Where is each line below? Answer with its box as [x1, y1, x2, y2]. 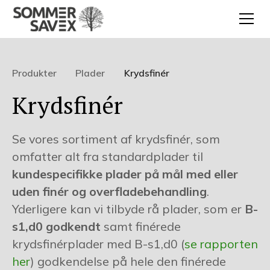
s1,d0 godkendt [11, 218, 104, 234]
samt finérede [103, 218, 181, 234]
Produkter [11, 67, 57, 80]
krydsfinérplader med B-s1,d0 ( [11, 236, 184, 251]
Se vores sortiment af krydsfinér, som [11, 131, 220, 146]
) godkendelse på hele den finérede [30, 253, 226, 269]
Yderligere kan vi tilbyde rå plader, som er [11, 201, 245, 216]
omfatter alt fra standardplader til [11, 148, 203, 164]
